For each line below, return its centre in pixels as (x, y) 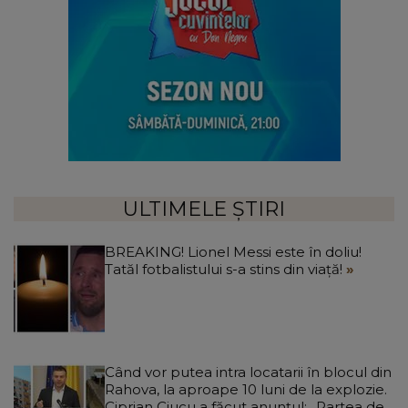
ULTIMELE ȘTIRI (204, 209)
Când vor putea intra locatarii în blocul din (248, 372)
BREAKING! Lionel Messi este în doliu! (233, 252)
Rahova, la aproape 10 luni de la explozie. (246, 390)
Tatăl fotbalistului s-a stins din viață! (225, 270)
